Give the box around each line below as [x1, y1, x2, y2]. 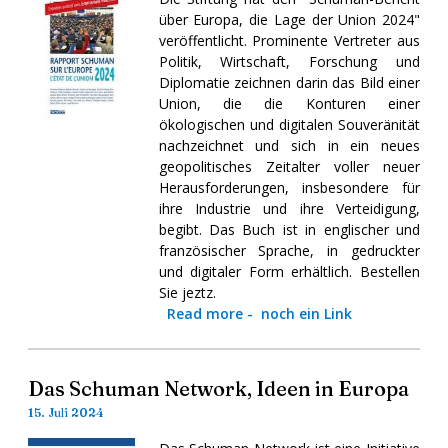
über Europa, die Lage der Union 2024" [158, 9, 420, 29]
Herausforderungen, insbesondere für [158, 177, 420, 197]
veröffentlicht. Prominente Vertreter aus [158, 30, 420, 50]
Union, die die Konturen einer [158, 93, 420, 113]
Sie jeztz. [158, 282, 216, 302]
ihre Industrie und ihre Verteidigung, [158, 198, 420, 218]
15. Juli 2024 [28, 404, 104, 420]
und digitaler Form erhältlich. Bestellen [158, 261, 420, 281]
